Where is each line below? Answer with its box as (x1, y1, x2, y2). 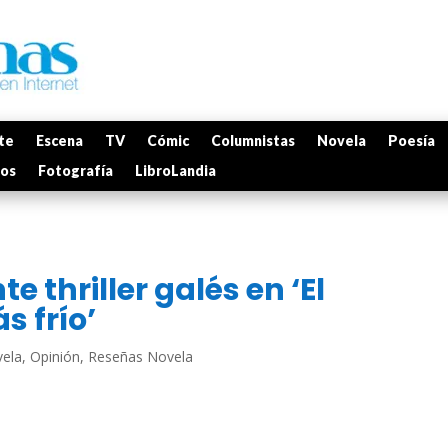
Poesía (388, 132, 435, 149)
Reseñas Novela (88, 347, 193, 366)
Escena (36, 132, 83, 149)
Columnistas (211, 132, 295, 149)
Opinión (30, 347, 80, 366)
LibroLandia (135, 162, 216, 179)
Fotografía (38, 162, 113, 179)
